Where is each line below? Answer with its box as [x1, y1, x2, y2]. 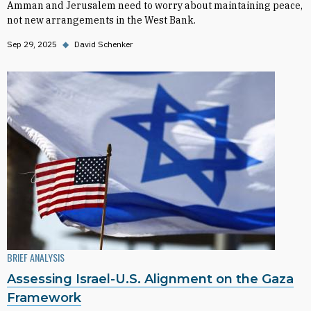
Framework [7, 290, 81, 305]
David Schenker [74, 39, 133, 49]
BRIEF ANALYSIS [7, 250, 65, 264]
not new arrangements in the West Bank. [7, 14, 196, 26]
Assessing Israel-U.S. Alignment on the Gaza [7, 271, 294, 287]
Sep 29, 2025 [7, 39, 57, 49]
